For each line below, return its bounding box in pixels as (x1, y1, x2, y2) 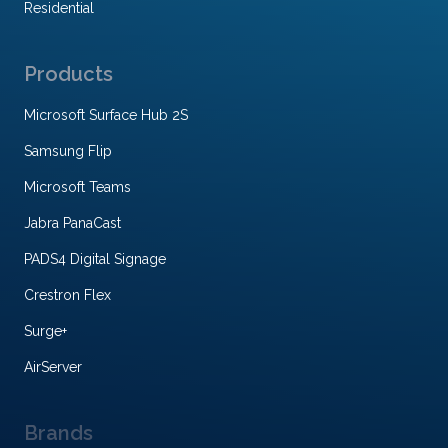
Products (24, 62, 113, 87)
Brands (24, 421, 93, 446)
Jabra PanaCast (24, 215, 121, 232)
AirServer (24, 359, 82, 376)
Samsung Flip (24, 143, 112, 160)
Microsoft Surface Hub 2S (24, 107, 188, 124)
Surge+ (24, 323, 67, 340)
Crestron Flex (24, 287, 111, 304)
